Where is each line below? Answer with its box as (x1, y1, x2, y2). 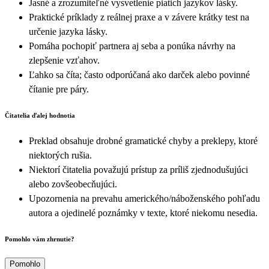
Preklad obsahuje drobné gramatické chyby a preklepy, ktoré (29, 136, 258, 147)
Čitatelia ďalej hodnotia (5, 112, 75, 119)
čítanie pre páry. (29, 84, 89, 95)
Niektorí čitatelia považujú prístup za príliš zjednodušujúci (29, 165, 248, 175)
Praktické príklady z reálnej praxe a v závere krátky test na (29, 12, 249, 23)
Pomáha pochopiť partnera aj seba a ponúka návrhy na (29, 41, 235, 52)
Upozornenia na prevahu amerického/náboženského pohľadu (29, 193, 260, 204)
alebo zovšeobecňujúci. (29, 179, 117, 190)
